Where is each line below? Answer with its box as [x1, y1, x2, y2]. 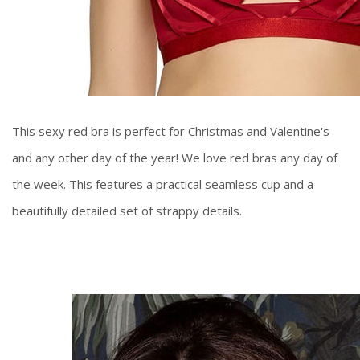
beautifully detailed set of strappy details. [12, 202, 245, 219]
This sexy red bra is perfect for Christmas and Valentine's [12, 123, 329, 140]
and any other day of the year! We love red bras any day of [12, 149, 337, 166]
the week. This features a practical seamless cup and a [12, 176, 313, 193]
